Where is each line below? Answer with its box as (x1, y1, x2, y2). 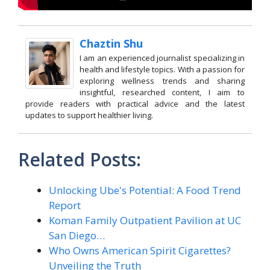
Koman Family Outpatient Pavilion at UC (49, 213, 241, 228)
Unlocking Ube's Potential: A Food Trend (49, 183, 241, 198)
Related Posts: (18, 147, 141, 172)
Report (49, 198, 81, 213)
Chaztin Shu (80, 36, 143, 51)
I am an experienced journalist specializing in (80, 52, 245, 64)
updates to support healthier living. (25, 110, 153, 121)
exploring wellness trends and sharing (80, 75, 245, 87)
